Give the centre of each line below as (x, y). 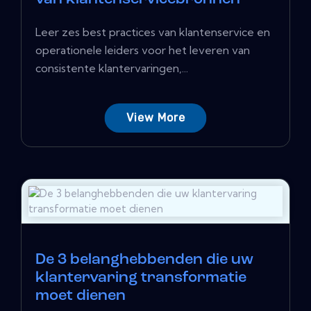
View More (155, 118)
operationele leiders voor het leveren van (143, 50)
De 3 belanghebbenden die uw (144, 260)
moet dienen (81, 296)
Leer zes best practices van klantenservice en (153, 32)
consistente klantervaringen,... (112, 68)
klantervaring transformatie (141, 278)
